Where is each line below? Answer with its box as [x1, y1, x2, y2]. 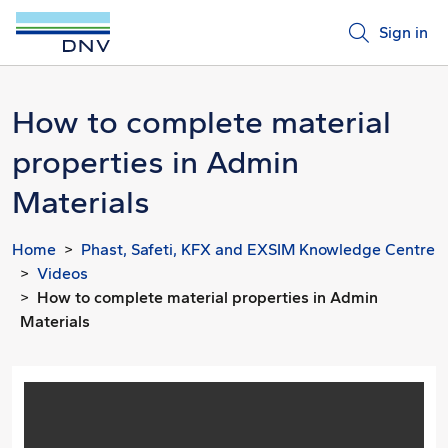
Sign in [379, 22, 428, 42]
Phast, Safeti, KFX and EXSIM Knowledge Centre [81, 240, 435, 259]
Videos [37, 264, 88, 283]
